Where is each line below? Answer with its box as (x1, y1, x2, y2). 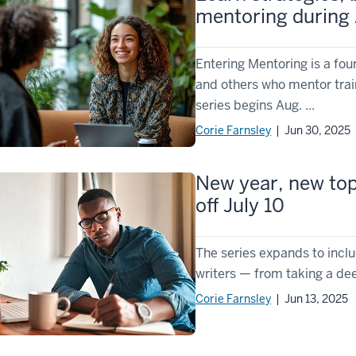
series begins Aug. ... (195, 97, 315, 114)
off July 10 (195, 192, 285, 218)
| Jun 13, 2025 (271, 291, 349, 306)
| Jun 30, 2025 (271, 123, 351, 138)
